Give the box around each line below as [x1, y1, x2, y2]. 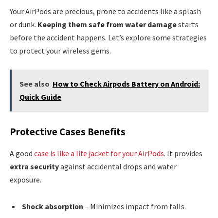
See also [19, 78, 50, 89]
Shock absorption [22, 201, 83, 212]
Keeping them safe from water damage [37, 19, 177, 30]
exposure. [10, 174, 41, 184]
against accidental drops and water [59, 161, 177, 171]
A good [10, 148, 34, 158]
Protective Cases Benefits [10, 126, 126, 139]
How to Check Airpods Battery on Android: [52, 78, 200, 89]
